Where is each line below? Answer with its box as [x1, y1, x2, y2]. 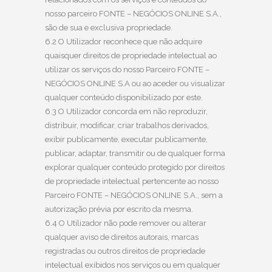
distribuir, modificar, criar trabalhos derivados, [45, 120, 209, 130]
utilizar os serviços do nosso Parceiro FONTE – [45, 64, 209, 74]
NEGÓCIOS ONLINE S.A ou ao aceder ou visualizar [45, 78, 225, 88]
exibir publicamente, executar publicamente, [45, 134, 208, 144]
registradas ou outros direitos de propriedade [45, 246, 205, 256]
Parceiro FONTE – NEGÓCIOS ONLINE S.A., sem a [45, 190, 223, 200]
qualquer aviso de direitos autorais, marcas [45, 232, 199, 242]
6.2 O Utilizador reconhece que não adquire [45, 36, 202, 46]
